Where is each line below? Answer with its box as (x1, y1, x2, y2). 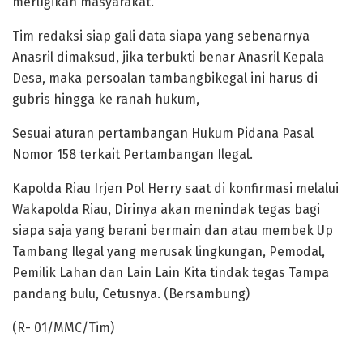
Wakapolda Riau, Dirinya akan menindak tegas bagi (12, 202, 320, 218)
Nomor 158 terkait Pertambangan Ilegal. (12, 147, 253, 163)
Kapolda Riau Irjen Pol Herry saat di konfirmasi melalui (12, 181, 339, 197)
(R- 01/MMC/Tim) (12, 320, 114, 336)
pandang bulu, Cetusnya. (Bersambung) (12, 286, 250, 302)
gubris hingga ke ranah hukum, (12, 92, 199, 108)
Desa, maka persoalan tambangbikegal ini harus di (12, 70, 318, 87)
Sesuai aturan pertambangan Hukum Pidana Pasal (12, 126, 314, 142)
